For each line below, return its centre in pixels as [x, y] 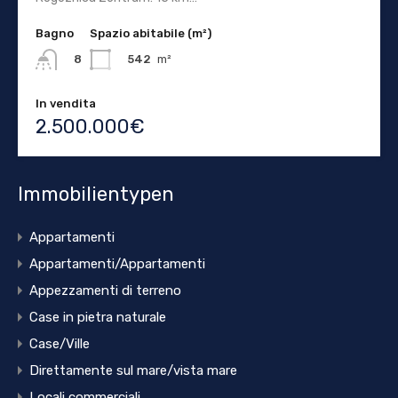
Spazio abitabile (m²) [151, 33]
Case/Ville [60, 344]
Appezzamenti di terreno [105, 291]
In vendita [66, 104]
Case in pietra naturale [98, 318]
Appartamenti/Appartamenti [117, 264]
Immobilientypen [96, 195]
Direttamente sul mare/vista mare [133, 371]
